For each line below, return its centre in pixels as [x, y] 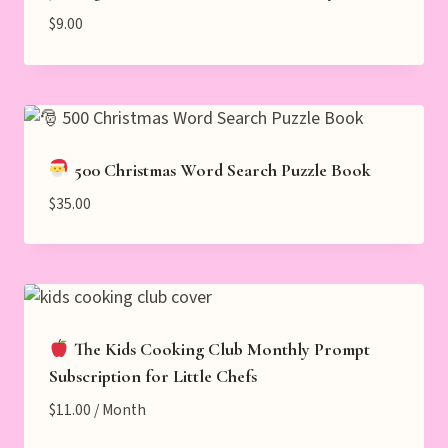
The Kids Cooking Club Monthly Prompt [219, 349]
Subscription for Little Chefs [153, 376]
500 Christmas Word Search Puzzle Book [220, 169]
